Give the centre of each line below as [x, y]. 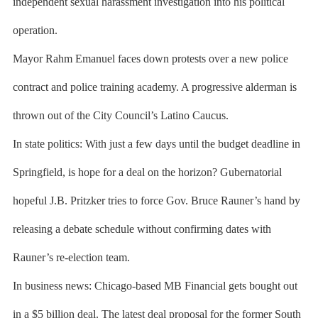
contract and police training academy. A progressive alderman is [154, 87]
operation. [35, 30]
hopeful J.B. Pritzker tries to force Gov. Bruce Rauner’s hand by [156, 201]
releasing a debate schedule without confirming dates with [142, 229]
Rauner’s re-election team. [71, 257]
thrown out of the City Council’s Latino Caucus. [120, 115]
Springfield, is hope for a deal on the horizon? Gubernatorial [147, 172]
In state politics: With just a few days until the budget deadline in [156, 144]
